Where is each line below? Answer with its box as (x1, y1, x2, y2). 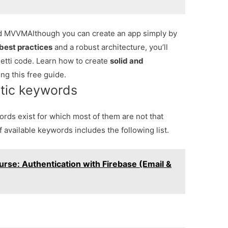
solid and (110, 56, 144, 66)
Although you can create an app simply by (27, 28, 178, 39)
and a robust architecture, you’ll (52, 42, 168, 52)
